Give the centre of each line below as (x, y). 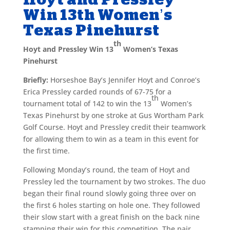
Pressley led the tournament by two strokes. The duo (114, 181)
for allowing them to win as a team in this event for (111, 139)
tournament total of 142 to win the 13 (87, 103)
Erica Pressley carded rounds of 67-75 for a (97, 91)
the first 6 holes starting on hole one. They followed (111, 205)
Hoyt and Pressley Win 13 (68, 49)
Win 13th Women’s (98, 15)
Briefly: (36, 80)
